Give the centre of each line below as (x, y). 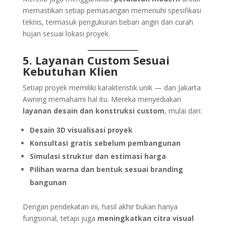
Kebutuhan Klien (70, 71)
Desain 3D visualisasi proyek (81, 130)
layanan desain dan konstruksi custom (93, 110)
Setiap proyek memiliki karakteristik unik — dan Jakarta (111, 87)
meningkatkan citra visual (145, 218)
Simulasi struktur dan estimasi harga (98, 156)
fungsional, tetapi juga (60, 218)
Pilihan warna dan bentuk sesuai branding (106, 169)
